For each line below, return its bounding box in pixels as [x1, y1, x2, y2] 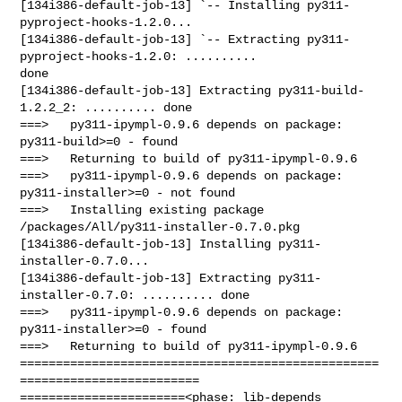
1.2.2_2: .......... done [20, 100, 193, 115]
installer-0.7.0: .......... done [20, 287, 250, 302]
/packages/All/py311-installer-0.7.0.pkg [20, 219, 301, 234]
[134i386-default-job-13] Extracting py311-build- [20, 83, 365, 98]
